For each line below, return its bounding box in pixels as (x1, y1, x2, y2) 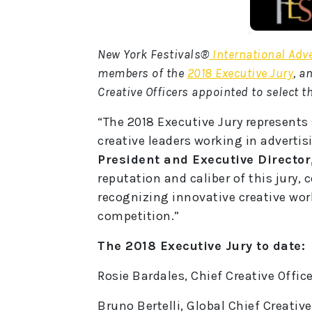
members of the (97, 65, 187, 81)
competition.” (97, 208, 180, 224)
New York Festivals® (97, 47, 210, 63)
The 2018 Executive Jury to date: (97, 238, 305, 254)
